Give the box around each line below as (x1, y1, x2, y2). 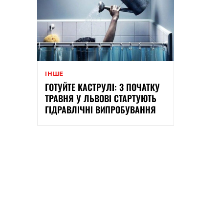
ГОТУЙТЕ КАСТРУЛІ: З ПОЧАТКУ (45, 81, 160, 94)
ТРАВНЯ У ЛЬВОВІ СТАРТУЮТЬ (45, 92, 156, 105)
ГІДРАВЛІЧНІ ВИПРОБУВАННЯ (45, 103, 156, 116)
